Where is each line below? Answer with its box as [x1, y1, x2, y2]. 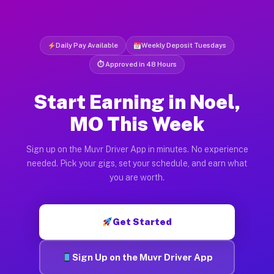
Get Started [113, 216, 172, 227]
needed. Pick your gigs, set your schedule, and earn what [27, 158, 247, 168]
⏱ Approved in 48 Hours [97, 60, 177, 68]
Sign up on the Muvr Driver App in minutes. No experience [26, 144, 248, 154]
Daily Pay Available [55, 41, 118, 49]
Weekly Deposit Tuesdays [141, 41, 227, 49]
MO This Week [70, 112, 204, 135]
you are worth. [109, 172, 165, 182]
